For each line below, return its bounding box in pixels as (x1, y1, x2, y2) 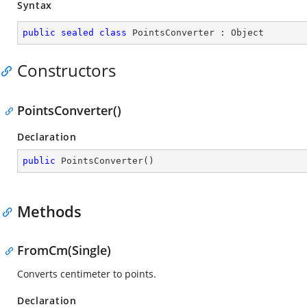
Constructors (17, 59, 116, 82)
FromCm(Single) (17, 242, 111, 258)
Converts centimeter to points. (17, 267, 156, 280)
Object (231, 27, 264, 38)
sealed (61, 27, 94, 38)
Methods (17, 201, 82, 221)
